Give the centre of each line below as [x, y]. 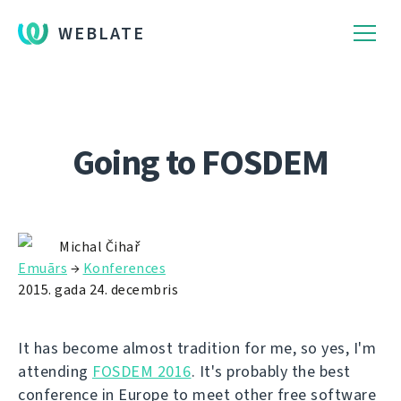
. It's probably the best [271, 371]
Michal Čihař [99, 247]
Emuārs [43, 268]
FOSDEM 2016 [142, 371]
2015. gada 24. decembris [98, 290]
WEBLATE [102, 34]
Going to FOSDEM [200, 162]
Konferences [124, 268]
